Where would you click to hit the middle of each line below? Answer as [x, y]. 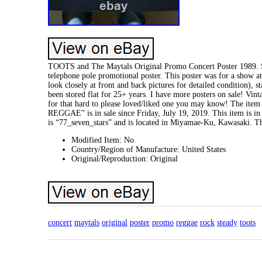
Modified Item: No [103, 140]
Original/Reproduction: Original [125, 158]
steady [227, 222]
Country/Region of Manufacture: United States [149, 149]
